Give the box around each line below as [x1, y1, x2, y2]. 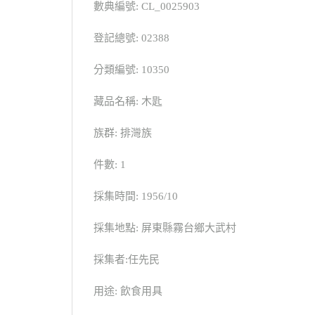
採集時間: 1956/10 [94, 191, 178, 202]
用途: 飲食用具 [94, 285, 162, 297]
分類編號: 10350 [94, 64, 169, 76]
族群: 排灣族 [94, 127, 152, 139]
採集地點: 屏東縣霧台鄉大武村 [94, 222, 236, 234]
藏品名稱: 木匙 [94, 96, 162, 108]
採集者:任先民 [94, 254, 160, 266]
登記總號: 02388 [94, 32, 169, 44]
